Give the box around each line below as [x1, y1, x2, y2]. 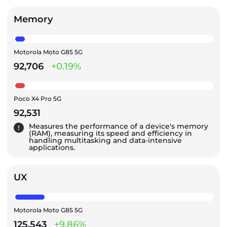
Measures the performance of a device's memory [29, 122, 208, 131]
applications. [29, 143, 75, 153]
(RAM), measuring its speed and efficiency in [29, 129, 192, 138]
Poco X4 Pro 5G [14, 95, 61, 103]
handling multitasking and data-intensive [29, 136, 182, 145]
